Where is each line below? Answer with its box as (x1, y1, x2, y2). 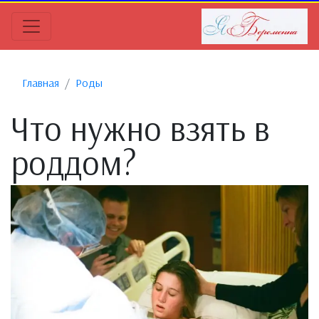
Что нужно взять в (11, 107, 270, 150)
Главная (22, 75, 59, 90)
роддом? (11, 141, 137, 184)
